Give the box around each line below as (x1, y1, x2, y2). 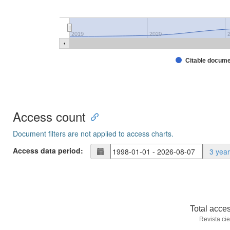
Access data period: (13, 145, 83, 156)
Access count (13, 107, 86, 126)
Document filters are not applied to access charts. (13, 128, 174, 139)
